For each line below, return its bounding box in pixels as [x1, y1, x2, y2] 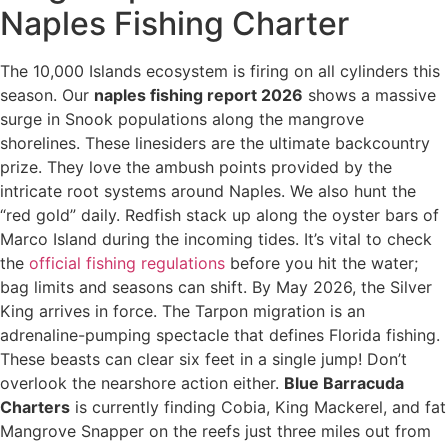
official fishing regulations [29, 253, 225, 274]
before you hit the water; [225, 253, 418, 274]
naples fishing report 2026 [94, 85, 303, 106]
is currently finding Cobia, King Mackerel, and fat [70, 397, 446, 418]
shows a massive [303, 85, 436, 106]
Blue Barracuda [284, 373, 404, 394]
